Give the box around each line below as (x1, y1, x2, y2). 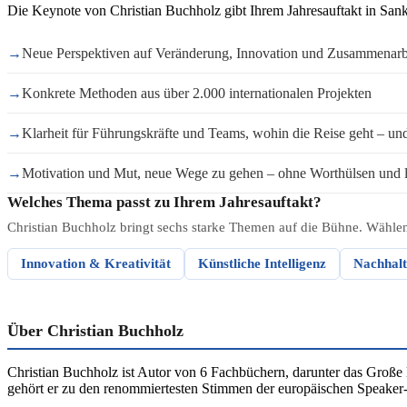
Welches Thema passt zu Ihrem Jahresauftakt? (7, 194, 322, 211)
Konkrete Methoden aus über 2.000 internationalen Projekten (22, 85, 372, 101)
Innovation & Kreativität (21, 256, 171, 271)
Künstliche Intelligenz (198, 256, 326, 271)
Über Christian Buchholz (7, 322, 184, 340)
